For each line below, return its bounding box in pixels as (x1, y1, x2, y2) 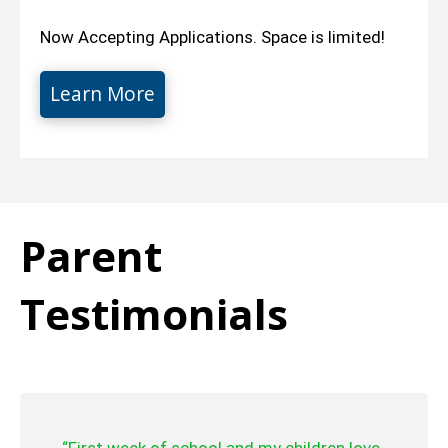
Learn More (50, 81, 155, 107)
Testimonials (20, 285, 288, 342)
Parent (20, 227, 162, 284)
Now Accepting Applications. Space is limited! (40, 27, 385, 47)
